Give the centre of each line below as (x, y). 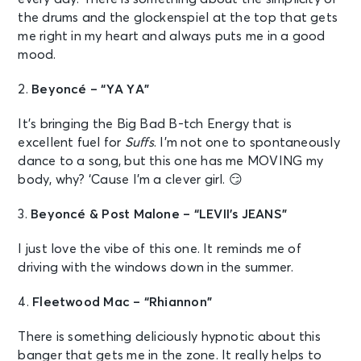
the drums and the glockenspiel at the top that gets (178, 17)
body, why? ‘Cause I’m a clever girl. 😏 (131, 179)
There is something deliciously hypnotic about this (169, 336)
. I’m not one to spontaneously (247, 142)
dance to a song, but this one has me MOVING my (170, 161)
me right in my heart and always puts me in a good (172, 36)
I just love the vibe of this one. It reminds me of (160, 249)
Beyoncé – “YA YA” (91, 89)
